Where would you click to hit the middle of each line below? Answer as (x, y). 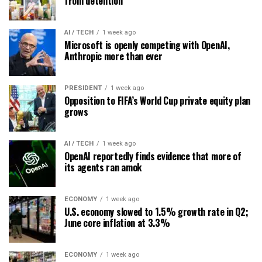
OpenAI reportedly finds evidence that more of (153, 156)
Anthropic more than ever (113, 56)
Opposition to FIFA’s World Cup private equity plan (157, 100)
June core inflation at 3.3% (117, 223)
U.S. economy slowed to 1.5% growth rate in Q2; (156, 211)
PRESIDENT (83, 88)
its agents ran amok (103, 167)
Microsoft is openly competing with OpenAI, (147, 45)
